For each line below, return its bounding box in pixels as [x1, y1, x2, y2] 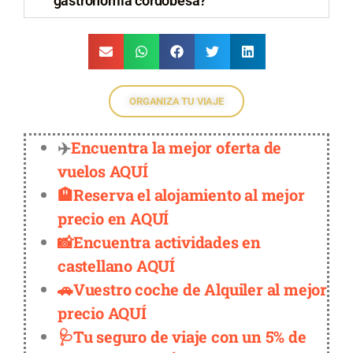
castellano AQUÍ [58, 255, 176, 276]
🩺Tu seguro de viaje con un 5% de [58, 325, 307, 347]
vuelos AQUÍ [58, 160, 148, 181]
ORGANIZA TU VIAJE [129, 95, 224, 107]
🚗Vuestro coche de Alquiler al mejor [58, 278, 327, 299]
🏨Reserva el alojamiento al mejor [58, 184, 305, 205]
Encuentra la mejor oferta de [70, 136, 282, 158]
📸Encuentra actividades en [58, 231, 262, 252]
